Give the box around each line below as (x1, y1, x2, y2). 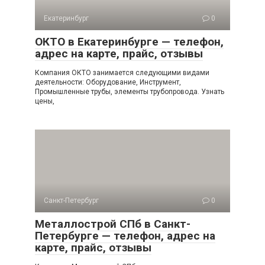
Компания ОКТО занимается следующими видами (35, 69, 209, 77)
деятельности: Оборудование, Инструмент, (35, 78, 181, 86)
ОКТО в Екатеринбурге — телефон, (35, 35, 224, 49)
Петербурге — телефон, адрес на (35, 229, 215, 243)
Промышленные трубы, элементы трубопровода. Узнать (35, 88, 224, 96)
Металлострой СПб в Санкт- (35, 217, 190, 231)
